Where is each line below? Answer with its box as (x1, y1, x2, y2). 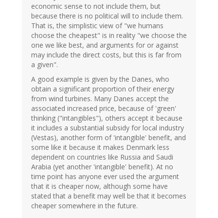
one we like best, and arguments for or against (31, 40, 179, 50)
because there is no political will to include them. (31, 11, 183, 20)
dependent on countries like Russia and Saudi (31, 152, 173, 162)
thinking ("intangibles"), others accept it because (31, 113, 182, 123)
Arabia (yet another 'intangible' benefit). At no (31, 162, 173, 171)
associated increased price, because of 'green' (31, 103, 176, 113)
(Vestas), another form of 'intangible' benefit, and (31, 132, 186, 142)
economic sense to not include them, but (31, 1, 161, 11)
